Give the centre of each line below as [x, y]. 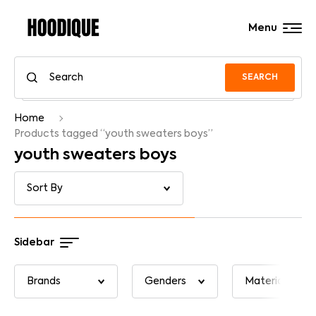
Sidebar [34, 243]
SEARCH [260, 77]
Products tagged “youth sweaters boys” [114, 134]
